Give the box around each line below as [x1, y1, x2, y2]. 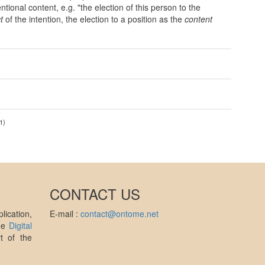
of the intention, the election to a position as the [3, 13, 185, 25]
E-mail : [49, 208, 80, 220]
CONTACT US [49, 183, 140, 205]
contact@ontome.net [80, 208, 159, 220]
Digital [8, 219, 32, 232]
